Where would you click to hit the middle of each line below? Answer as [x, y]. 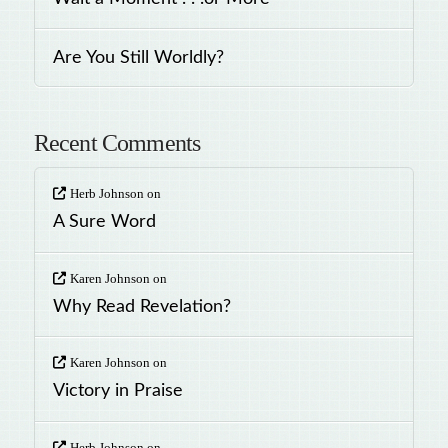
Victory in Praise [117, 390]
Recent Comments [117, 143]
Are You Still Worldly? [138, 57]
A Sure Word [104, 221]
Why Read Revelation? [141, 306]
